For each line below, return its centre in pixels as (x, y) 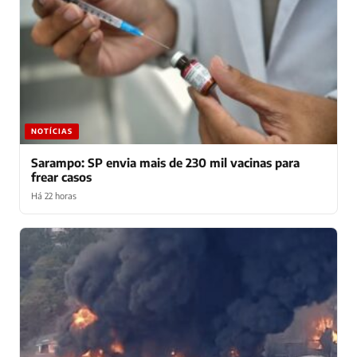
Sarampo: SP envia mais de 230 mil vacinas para (165, 162)
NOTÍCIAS (52, 131)
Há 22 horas (54, 195)
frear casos (61, 177)
